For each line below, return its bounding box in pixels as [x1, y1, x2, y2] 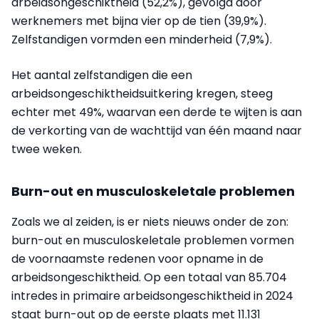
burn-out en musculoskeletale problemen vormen [11, 231, 294, 249]
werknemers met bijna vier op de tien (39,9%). [11, 12, 266, 29]
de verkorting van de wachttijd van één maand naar [11, 122, 302, 139]
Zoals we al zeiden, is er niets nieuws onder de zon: [11, 213, 288, 230]
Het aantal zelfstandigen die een [11, 66, 192, 83]
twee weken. [11, 140, 82, 157]
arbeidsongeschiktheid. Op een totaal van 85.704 [11, 268, 287, 286]
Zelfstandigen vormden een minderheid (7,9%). [11, 31, 272, 48]
